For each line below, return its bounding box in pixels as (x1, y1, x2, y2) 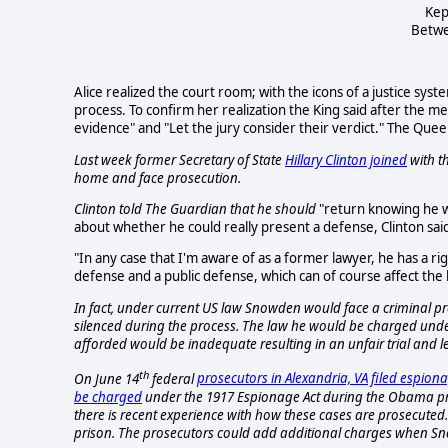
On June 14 (74, 369, 139, 388)
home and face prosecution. (74, 168, 241, 187)
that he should (227, 200, 319, 219)
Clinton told (74, 200, 145, 219)
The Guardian (145, 200, 227, 219)
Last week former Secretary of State (74, 150, 285, 169)
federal (149, 369, 197, 388)
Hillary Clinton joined (285, 150, 407, 169)
